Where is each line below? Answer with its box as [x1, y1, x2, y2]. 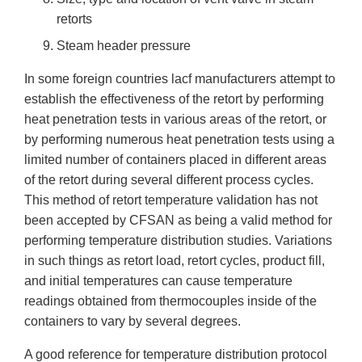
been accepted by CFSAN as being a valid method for [24, 213, 332, 228]
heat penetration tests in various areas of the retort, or [24, 112, 326, 127]
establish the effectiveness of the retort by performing [24, 92, 324, 107]
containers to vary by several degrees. [24, 314, 241, 329]
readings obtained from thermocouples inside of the [24, 294, 317, 309]
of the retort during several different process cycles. [24, 173, 314, 187]
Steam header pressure [57, 39, 191, 53]
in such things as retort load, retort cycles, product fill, [24, 254, 325, 268]
